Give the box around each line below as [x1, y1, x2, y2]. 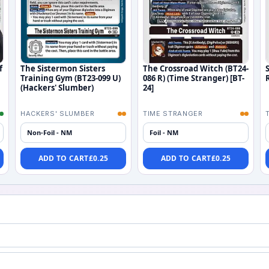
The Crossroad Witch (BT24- [143, 62, 249, 74]
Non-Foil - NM [27, 127, 72, 137]
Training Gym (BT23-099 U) [20, 72, 121, 83]
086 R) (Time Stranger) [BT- [143, 72, 244, 83]
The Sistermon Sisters [20, 62, 105, 74]
